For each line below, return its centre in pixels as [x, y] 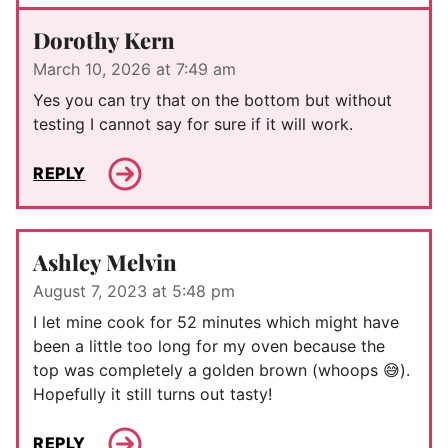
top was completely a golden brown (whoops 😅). [221, 369]
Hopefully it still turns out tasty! [152, 393]
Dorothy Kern [104, 39]
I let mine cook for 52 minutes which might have [216, 321]
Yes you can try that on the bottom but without [212, 99]
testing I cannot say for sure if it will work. [193, 123]
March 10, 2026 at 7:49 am [134, 68]
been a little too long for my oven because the [209, 345]
